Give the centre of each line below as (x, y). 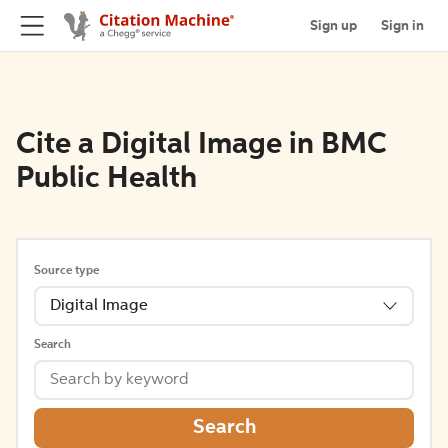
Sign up (333, 25)
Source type (66, 271)
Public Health (106, 179)
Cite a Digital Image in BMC (201, 145)
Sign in (402, 25)
